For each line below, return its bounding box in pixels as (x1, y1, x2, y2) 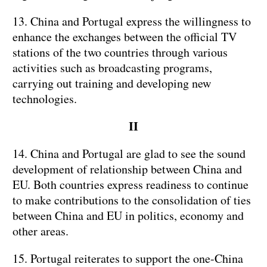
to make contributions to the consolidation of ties (13, 192, 251, 209)
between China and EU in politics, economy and (13, 207, 244, 224)
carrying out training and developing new (13, 75, 211, 92)
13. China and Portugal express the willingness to (13, 13, 251, 30)
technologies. (13, 91, 77, 107)
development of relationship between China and (13, 161, 242, 178)
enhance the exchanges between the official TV (13, 29, 237, 45)
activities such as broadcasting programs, (13, 60, 212, 76)
